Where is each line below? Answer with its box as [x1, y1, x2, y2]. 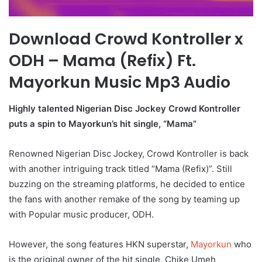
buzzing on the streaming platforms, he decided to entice [9, 178, 245, 189]
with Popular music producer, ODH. [9, 208, 154, 220]
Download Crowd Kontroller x [9, 28, 243, 50]
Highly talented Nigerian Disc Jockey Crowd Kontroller [9, 102, 240, 114]
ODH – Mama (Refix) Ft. [9, 50, 196, 72]
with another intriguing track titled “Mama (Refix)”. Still [9, 163, 232, 174]
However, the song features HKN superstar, [9, 238, 191, 250]
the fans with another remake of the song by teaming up [9, 193, 240, 205]
